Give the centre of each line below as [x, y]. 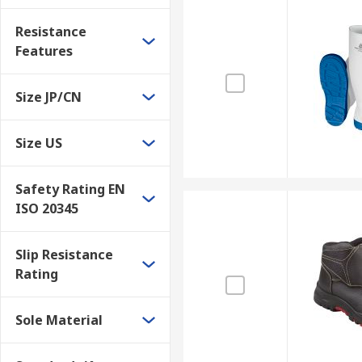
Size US [39, 143]
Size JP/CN [48, 97]
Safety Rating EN [70, 189]
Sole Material [59, 320]
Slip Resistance [64, 255]
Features [44, 51]
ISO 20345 [47, 208]
